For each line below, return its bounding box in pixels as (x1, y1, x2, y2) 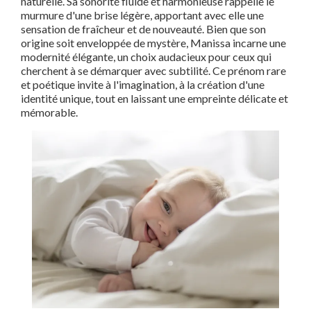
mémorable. (21, 106, 78, 119)
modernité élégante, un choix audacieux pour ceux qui (21, 50, 271, 63)
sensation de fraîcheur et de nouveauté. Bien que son (21, 22, 266, 35)
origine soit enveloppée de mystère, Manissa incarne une (21, 36, 286, 49)
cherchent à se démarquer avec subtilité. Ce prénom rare (21, 64, 286, 77)
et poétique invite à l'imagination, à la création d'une (21, 78, 264, 91)
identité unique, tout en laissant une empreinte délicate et (21, 92, 288, 105)
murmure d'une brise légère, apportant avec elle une (21, 8, 264, 22)
